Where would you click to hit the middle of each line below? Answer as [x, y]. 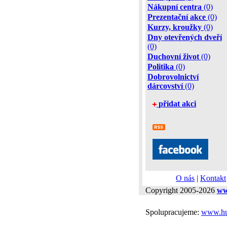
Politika [161, 67]
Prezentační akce [177, 17]
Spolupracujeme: [173, 212]
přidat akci [177, 104]
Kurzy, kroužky [175, 27]
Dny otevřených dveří [185, 37]
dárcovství [165, 86]
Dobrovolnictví [173, 77]
